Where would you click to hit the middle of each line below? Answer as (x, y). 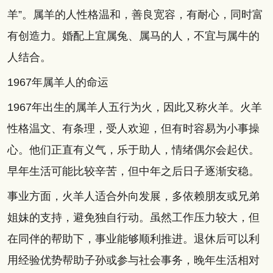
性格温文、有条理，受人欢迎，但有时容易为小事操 (133, 128)
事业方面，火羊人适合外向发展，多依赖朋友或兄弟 (133, 196)
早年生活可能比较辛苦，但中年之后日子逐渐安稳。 (133, 171)
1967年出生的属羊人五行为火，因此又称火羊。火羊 (134, 107)
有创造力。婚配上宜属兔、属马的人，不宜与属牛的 (133, 36)
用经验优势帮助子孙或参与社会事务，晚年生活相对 (133, 260)
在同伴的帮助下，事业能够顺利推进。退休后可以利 (133, 239)
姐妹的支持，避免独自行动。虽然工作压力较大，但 (133, 217)
